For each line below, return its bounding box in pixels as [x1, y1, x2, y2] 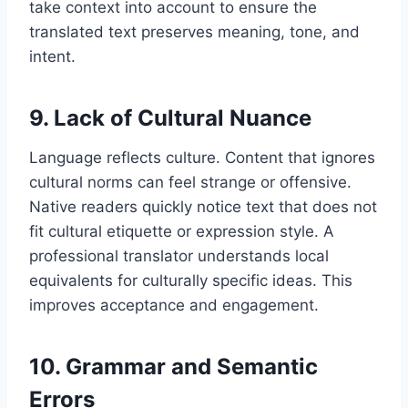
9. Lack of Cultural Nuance [29, 105, 311, 132]
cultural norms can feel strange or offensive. [29, 173, 352, 192]
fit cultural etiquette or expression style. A [29, 222, 334, 241]
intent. [29, 47, 76, 66]
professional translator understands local [29, 247, 329, 266]
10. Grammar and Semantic [29, 353, 318, 381]
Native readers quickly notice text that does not [29, 198, 377, 217]
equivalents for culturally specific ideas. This [29, 271, 352, 291]
